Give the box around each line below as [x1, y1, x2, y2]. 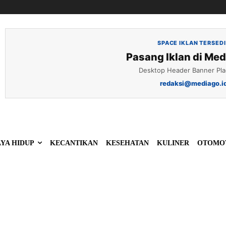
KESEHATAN [106, 139, 149, 147]
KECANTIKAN [50, 139, 98, 147]
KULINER [157, 139, 189, 147]
